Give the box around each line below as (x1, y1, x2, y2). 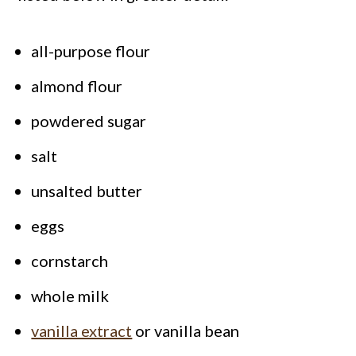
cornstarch (31, 251, 109, 271)
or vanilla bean (132, 321, 240, 341)
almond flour (31, 76, 123, 96)
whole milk (31, 286, 110, 306)
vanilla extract (31, 321, 133, 341)
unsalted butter (31, 181, 143, 201)
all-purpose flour (31, 41, 151, 61)
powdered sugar (31, 111, 147, 131)
